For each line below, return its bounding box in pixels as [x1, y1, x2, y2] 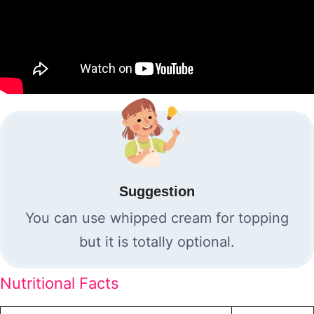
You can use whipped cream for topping [25, 210, 289, 226]
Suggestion [119, 184, 195, 199]
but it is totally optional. [79, 233, 235, 250]
